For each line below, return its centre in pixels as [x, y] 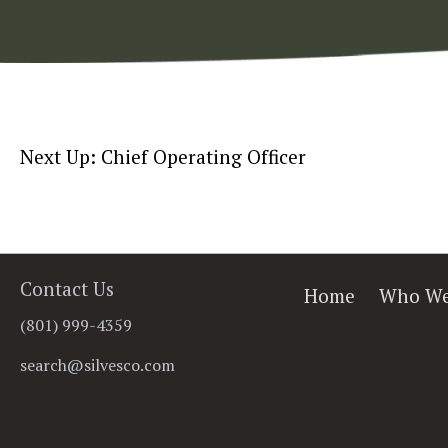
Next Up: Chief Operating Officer [163, 156]
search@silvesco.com [97, 364]
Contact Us [67, 288]
